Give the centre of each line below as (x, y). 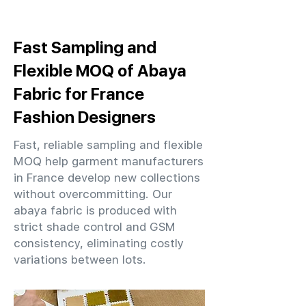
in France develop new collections (107, 178)
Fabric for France (79, 94)
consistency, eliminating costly (99, 243)
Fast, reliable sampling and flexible (108, 145)
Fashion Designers (85, 117)
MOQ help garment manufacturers (109, 161)
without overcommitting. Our (93, 194)
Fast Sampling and (85, 47)
